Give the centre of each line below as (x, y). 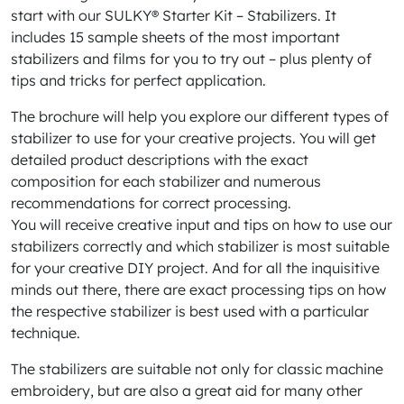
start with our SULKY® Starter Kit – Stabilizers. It (174, 15)
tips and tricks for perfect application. (138, 80)
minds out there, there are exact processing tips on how (198, 289)
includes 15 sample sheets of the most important (175, 37)
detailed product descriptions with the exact (160, 160)
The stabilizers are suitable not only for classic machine (197, 369)
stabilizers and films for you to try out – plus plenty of (191, 59)
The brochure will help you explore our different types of (200, 116)
